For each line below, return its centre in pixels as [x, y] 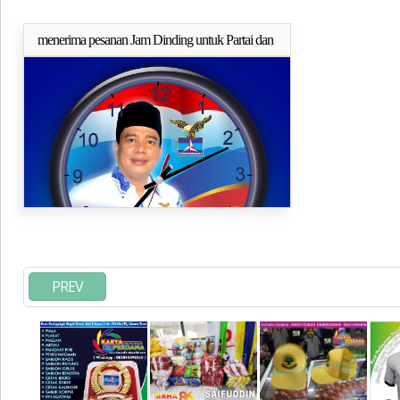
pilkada [55, 62]
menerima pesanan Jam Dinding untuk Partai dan [155, 40]
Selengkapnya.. [238, 46]
